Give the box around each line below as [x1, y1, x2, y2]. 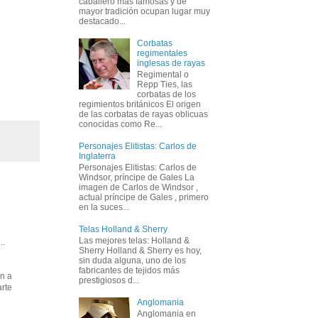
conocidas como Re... [79, 119, 162, 129]
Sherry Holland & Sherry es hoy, [79, 246, 202, 256]
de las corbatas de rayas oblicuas [79, 109, 208, 119]
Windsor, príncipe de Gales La [79, 172, 194, 183]
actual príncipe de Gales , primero [79, 192, 209, 203]
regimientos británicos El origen [79, 99, 201, 109]
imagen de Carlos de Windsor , [79, 182, 198, 193]
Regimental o [136, 69, 189, 79]
